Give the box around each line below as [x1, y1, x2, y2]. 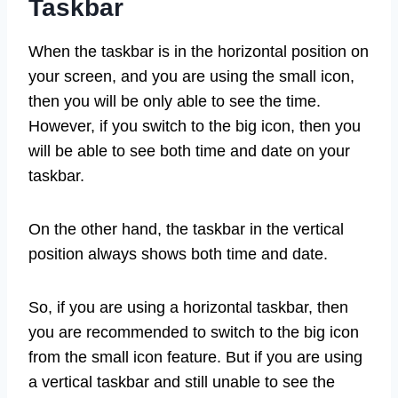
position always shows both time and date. [28, 245, 328, 264]
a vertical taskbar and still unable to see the [28, 373, 335, 392]
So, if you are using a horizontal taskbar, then [28, 298, 348, 317]
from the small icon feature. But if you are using [28, 348, 362, 367]
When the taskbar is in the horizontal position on [28, 43, 369, 61]
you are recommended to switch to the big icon [28, 323, 359, 342]
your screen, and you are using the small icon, [28, 68, 354, 86]
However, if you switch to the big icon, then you [28, 117, 361, 136]
